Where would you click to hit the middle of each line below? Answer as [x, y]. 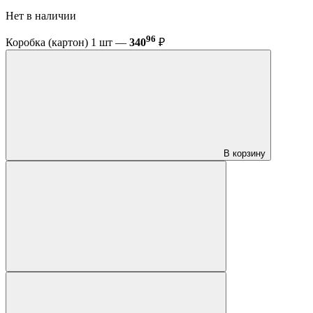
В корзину [245, 154]
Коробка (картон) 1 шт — [67, 43]
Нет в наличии [42, 16]
